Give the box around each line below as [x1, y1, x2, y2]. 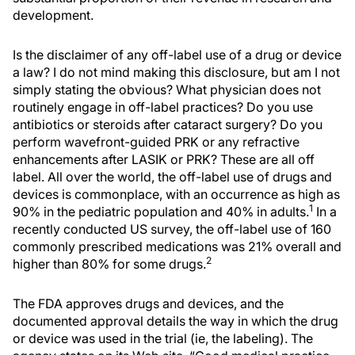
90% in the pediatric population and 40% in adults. [13, 204, 309, 219]
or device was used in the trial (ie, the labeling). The [13, 330, 313, 346]
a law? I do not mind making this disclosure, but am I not [13, 64, 340, 80]
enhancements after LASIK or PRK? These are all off [13, 151, 315, 167]
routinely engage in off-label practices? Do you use [13, 99, 313, 115]
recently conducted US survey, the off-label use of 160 [13, 221, 331, 237]
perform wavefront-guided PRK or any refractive [13, 134, 300, 150]
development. [13, 7, 94, 23]
